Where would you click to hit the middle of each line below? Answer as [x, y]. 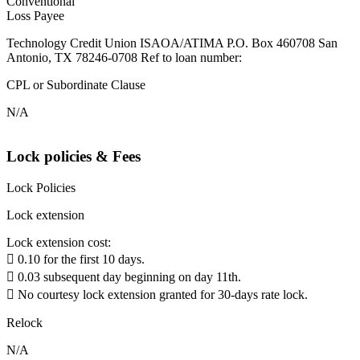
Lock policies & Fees [74, 157]
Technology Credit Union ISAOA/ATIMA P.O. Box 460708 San [172, 43]
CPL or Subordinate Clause [76, 85]
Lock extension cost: [59, 242]
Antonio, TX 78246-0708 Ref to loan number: [124, 58]
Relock [25, 322]
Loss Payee [35, 16]
